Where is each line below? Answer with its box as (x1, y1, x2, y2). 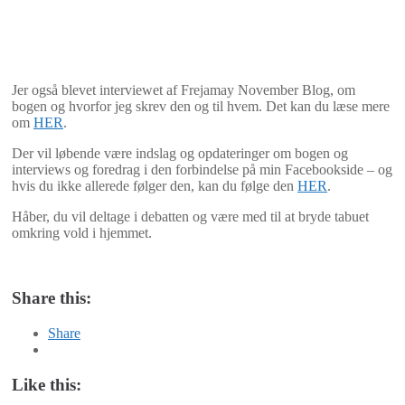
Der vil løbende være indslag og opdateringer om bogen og (12, 145, 348, 161)
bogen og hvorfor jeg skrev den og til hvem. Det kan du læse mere (12, 98, 390, 114)
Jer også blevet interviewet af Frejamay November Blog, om (12, 81, 355, 98)
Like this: (12, 374, 81, 394)
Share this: (12, 288, 91, 308)
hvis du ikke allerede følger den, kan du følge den (12, 177, 297, 193)
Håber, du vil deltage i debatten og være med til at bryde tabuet (12, 208, 369, 224)
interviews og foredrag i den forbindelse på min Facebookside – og (12, 161, 392, 177)
